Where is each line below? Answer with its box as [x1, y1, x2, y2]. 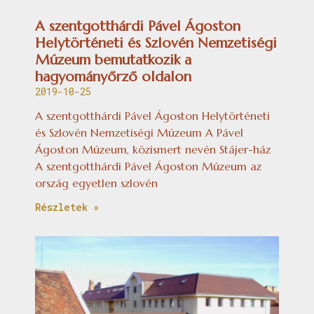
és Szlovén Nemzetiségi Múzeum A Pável [35, 125, 243, 139]
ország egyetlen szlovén [35, 175, 158, 190]
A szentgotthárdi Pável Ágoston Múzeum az [35, 158, 261, 173]
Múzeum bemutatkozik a [35, 50, 191, 69]
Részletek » [35, 200, 99, 214]
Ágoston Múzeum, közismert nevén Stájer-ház [35, 142, 271, 156]
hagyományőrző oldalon [35, 67, 191, 86]
